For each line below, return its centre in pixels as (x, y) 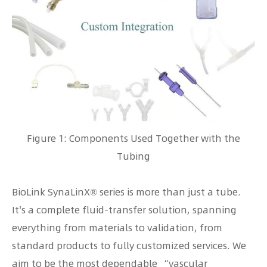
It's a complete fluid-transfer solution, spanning (124, 210)
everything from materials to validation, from (117, 228)
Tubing (133, 156)
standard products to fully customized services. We (129, 246)
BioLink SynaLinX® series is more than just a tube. (126, 192)
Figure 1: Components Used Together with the (133, 139)
